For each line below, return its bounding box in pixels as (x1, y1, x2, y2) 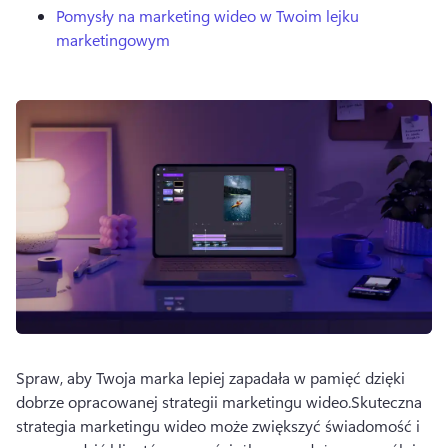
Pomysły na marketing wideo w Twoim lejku (56, 5, 359, 26)
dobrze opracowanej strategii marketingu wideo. (16, 391, 351, 413)
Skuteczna (351, 391, 422, 413)
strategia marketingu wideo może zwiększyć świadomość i (16, 415, 420, 437)
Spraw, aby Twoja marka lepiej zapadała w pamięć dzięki (16, 367, 405, 389)
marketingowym (56, 29, 170, 50)
